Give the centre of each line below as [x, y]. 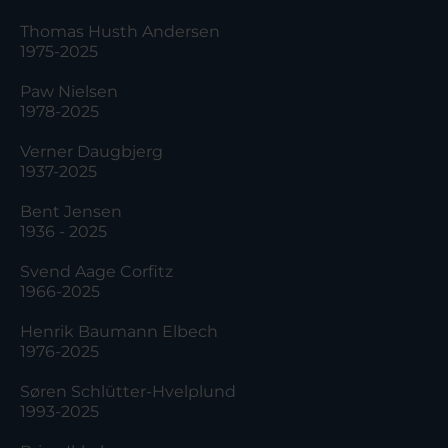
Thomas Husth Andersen [122, 32]
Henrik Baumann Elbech [121, 332]
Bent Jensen [71, 212]
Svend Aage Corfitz [103, 272]
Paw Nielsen [71, 92]
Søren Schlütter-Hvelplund [135, 392]
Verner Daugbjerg [93, 152]
